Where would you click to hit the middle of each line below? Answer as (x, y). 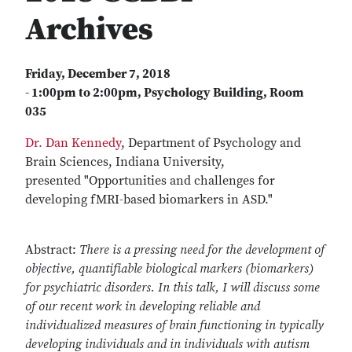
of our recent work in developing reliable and (143, 306)
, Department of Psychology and (211, 143)
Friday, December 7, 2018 (98, 74)
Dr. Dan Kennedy (73, 143)
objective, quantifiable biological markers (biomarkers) (169, 269)
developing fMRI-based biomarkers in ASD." (149, 200)
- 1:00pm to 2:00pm (81, 93)
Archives (89, 30)
